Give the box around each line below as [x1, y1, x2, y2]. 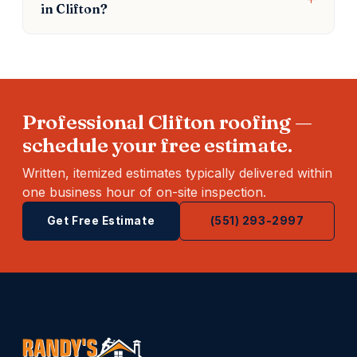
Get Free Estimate [46, 214, 155, 227]
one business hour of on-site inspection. [22, 183, 266, 200]
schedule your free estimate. [22, 131, 292, 158]
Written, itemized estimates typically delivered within [22, 164, 332, 181]
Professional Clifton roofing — [22, 108, 312, 135]
